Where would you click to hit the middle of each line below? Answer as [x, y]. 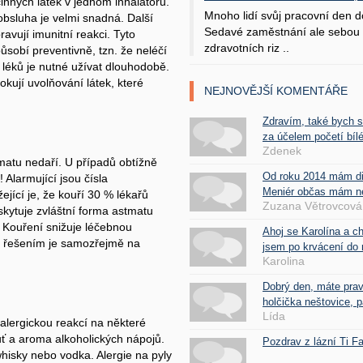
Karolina [284, 261]
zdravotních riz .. [247, 47]
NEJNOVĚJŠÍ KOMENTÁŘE [276, 90]
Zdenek [282, 150]
